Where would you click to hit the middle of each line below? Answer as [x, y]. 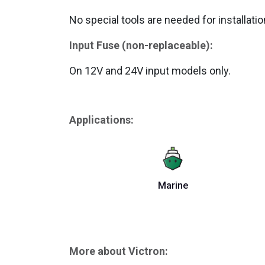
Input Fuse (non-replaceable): [141, 45]
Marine [173, 185]
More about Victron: [119, 251]
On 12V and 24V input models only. [150, 70]
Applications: [101, 119]
